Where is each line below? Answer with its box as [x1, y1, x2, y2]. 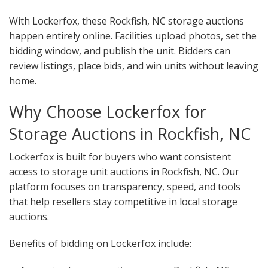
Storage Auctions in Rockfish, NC [9, 123, 251, 145]
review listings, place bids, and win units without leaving [9, 59, 258, 73]
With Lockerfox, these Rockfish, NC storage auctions [9, 14, 244, 28]
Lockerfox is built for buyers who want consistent [9, 150, 231, 164]
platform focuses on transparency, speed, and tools [9, 180, 240, 194]
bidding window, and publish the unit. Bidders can [9, 44, 230, 58]
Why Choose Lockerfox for [9, 100, 206, 123]
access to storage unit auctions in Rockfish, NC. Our [9, 165, 239, 179]
